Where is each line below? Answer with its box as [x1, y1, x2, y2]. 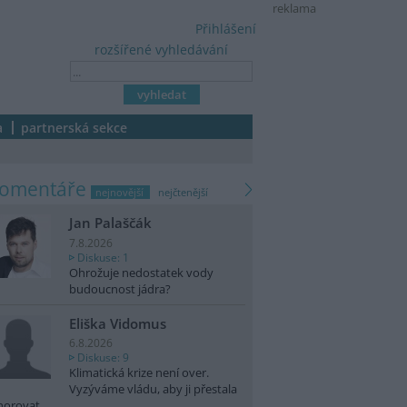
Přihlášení [195, 20, 256, 37]
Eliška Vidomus [69, 313, 166, 333]
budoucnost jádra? [69, 280, 171, 297]
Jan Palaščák [69, 213, 152, 233]
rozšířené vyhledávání [94, 41, 228, 58]
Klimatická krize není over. [69, 364, 209, 382]
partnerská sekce [21, 119, 127, 136]
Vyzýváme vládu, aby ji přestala [69, 381, 237, 398]
